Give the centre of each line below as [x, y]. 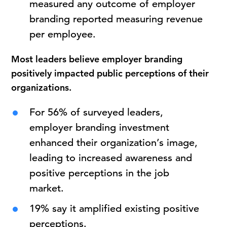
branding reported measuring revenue [116, 19]
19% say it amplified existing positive [115, 209]
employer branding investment [100, 127]
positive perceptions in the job [100, 173]
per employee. [63, 34]
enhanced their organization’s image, [114, 143]
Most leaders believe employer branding [97, 59]
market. [47, 188]
